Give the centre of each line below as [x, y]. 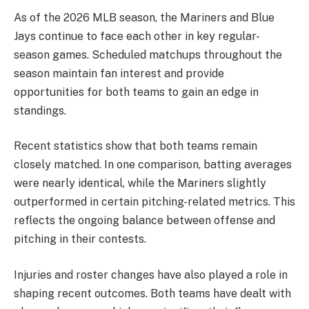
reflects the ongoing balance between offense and [144, 221]
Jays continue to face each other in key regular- [137, 36]
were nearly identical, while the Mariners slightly [140, 183]
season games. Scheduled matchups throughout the [148, 54]
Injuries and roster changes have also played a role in [151, 275]
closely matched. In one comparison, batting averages [153, 165]
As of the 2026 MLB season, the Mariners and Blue [144, 17]
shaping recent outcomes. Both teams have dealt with [152, 293]
